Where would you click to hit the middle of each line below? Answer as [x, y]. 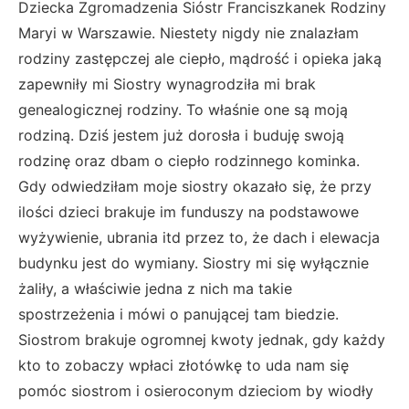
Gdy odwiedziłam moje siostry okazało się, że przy [195, 186]
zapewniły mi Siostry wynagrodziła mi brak [167, 84]
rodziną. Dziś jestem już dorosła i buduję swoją [181, 135]
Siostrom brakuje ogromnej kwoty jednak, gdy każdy [202, 339]
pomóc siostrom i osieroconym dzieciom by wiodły [196, 390]
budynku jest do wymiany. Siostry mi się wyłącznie [194, 262]
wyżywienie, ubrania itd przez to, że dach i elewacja [199, 237]
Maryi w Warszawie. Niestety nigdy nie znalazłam [189, 32]
